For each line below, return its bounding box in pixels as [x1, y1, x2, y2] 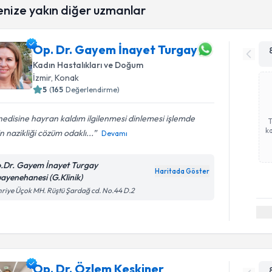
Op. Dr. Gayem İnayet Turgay [33, 41, 198, 57]
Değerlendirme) [66, 85, 120, 94]
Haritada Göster [155, 167, 210, 175]
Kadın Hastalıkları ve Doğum [33, 59, 144, 70]
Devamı [101, 129, 128, 138]
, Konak [51, 72, 80, 83]
